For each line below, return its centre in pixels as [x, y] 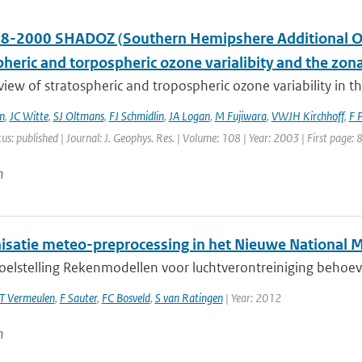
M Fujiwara [240, 116]
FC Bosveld [126, 298]
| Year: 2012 [252, 298]
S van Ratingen [189, 298]
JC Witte [29, 116]
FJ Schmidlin [136, 116]
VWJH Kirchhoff [307, 116]
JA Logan [189, 116]
